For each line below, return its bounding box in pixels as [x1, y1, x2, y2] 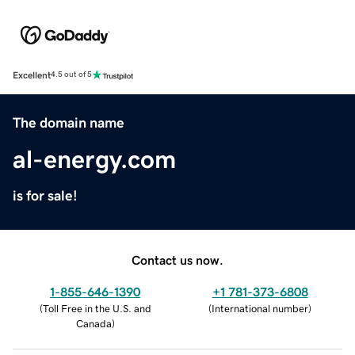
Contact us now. [132, 253, 223, 266]
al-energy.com [13, 146, 176, 172]
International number [212, 303, 308, 314]
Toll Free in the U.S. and [42, 303, 151, 314]
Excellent [13, 70, 51, 80]
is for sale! [13, 188, 78, 203]
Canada [75, 318, 112, 329]
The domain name [13, 115, 124, 130]
